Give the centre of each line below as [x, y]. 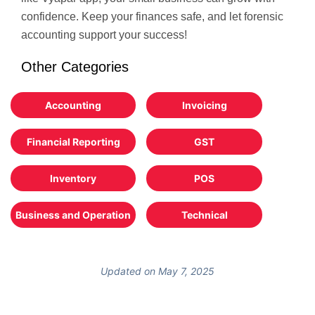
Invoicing [204, 105]
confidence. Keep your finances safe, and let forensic [152, 16]
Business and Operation [73, 214]
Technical [204, 214]
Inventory [73, 178]
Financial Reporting [73, 141]
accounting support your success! [104, 34]
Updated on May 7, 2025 [157, 271]
